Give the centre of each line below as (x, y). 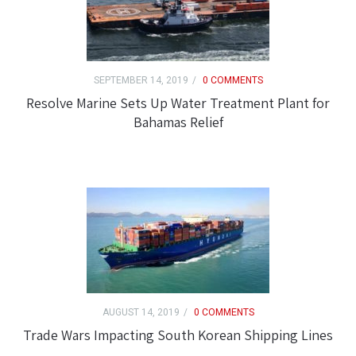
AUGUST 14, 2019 (141, 313)
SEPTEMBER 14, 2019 (141, 81)
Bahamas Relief (178, 122)
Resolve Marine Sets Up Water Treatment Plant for (178, 103)
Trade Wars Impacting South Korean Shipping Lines (178, 335)
